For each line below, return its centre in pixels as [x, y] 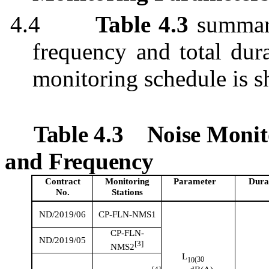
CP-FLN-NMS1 [127, 215]
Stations [127, 192]
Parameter [195, 182]
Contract [62, 182]
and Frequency [79, 162]
